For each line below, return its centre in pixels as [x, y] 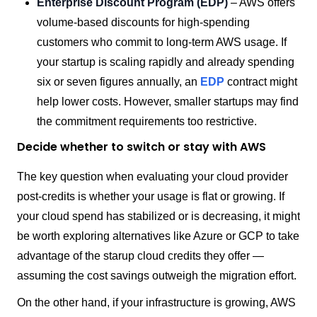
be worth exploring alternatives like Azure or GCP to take [158, 236]
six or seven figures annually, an [119, 82]
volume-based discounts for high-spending [143, 23]
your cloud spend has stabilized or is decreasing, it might [158, 217]
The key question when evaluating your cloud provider [152, 177]
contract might [261, 82]
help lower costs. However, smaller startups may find [168, 102]
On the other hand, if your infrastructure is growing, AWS [156, 303]
